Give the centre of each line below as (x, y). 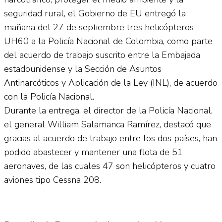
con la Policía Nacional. (49, 96)
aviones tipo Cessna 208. (53, 180)
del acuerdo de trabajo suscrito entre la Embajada (102, 55)
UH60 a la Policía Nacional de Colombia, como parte (108, 41)
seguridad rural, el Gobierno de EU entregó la (95, 13)
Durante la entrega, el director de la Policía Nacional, (108, 110)
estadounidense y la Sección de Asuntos (83, 69)
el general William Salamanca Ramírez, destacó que (108, 124)
